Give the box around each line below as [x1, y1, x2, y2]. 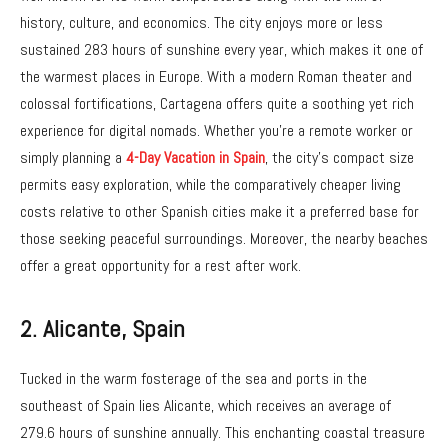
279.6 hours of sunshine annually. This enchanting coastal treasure [20, 421, 425, 443]
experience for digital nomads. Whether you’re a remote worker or [20, 120, 413, 142]
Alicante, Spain [43, 313, 185, 344]
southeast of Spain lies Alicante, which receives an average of [20, 394, 391, 416]
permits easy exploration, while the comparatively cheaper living [20, 174, 401, 196]
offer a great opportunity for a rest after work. [20, 255, 301, 277]
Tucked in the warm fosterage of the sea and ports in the [20, 367, 367, 389]
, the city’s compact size [265, 147, 414, 169]
